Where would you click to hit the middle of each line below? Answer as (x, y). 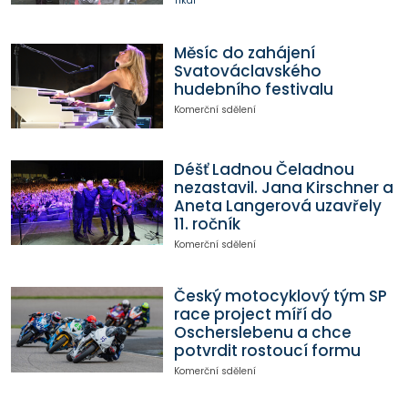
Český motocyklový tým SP (280, 296)
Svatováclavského (247, 71)
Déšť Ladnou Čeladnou (264, 169)
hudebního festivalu (253, 89)
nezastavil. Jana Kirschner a (283, 187)
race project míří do (253, 315)
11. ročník (207, 224)
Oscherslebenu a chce (262, 333)
